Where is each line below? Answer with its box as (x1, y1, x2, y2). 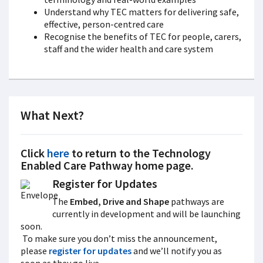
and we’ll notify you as (131, 245, 222, 257)
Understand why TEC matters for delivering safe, (44, 6, 239, 18)
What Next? (21, 107, 84, 123)
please (21, 245, 49, 257)
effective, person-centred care (44, 18, 164, 30)
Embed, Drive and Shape (69, 195, 171, 207)
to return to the (69, 146, 152, 160)
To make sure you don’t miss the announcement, (21, 232, 217, 244)
